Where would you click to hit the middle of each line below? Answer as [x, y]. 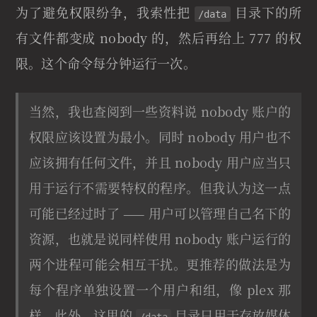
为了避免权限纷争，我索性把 [105, 12]
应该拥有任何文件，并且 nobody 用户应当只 [160, 162]
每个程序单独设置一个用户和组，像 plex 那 [160, 290]
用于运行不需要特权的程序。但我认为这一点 [160, 188]
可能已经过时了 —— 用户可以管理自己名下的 [160, 213]
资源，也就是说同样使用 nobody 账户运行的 [160, 239]
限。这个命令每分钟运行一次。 [106, 63]
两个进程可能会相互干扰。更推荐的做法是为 [160, 264]
